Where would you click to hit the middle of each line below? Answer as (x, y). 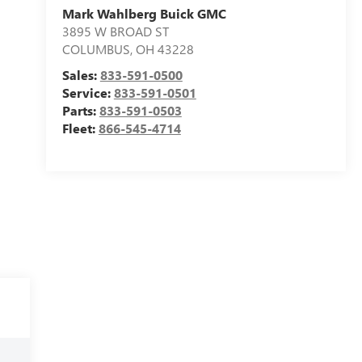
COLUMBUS (96, 49)
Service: (88, 93)
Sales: (81, 75)
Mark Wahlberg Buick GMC (144, 14)
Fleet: (80, 128)
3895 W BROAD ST (115, 32)
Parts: (80, 111)
